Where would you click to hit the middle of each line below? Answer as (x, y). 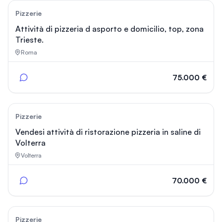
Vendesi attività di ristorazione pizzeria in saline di (108, 132)
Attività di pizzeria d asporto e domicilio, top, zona (110, 29)
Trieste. (29, 40)
